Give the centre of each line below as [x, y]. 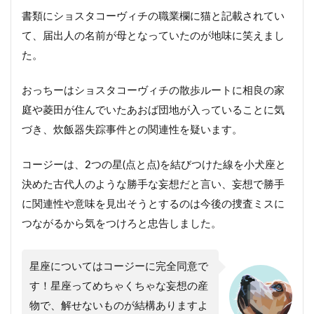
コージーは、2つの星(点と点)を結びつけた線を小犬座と [154, 165]
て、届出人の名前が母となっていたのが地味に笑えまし [153, 36]
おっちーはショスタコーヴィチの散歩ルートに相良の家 [153, 91]
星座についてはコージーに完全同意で [119, 267]
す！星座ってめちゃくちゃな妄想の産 [119, 286]
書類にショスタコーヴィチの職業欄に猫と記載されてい [153, 16]
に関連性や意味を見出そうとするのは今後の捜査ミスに [153, 204]
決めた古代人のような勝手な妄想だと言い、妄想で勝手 [153, 185]
